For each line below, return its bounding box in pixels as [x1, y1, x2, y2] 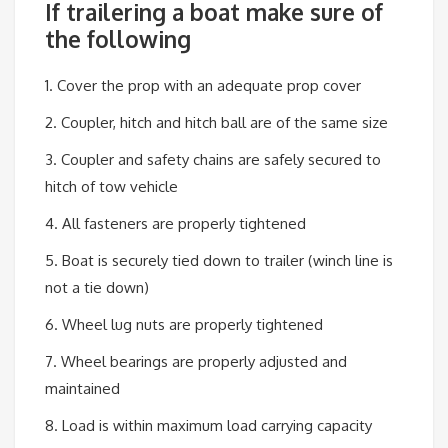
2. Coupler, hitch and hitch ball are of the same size [45, 112, 388, 132]
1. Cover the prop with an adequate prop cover [45, 75, 361, 95]
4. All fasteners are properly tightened [45, 213, 306, 233]
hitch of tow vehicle [45, 176, 178, 196]
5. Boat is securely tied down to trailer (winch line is [45, 250, 393, 270]
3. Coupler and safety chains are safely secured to [45, 149, 381, 169]
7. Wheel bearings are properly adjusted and [45, 351, 347, 371]
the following [45, 24, 191, 53]
